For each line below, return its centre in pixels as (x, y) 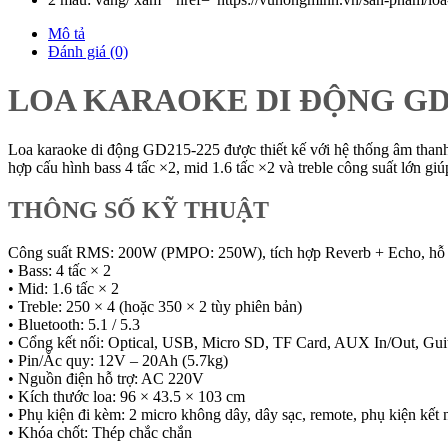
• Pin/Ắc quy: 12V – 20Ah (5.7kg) (118, 360)
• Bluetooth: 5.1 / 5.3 (74, 324)
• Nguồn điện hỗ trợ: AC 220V (106, 378)
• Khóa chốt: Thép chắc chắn (100, 432)
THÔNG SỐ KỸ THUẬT (138, 209)
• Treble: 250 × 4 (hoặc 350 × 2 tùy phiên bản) (155, 306)
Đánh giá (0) (88, 51)
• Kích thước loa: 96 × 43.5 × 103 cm (126, 396)
